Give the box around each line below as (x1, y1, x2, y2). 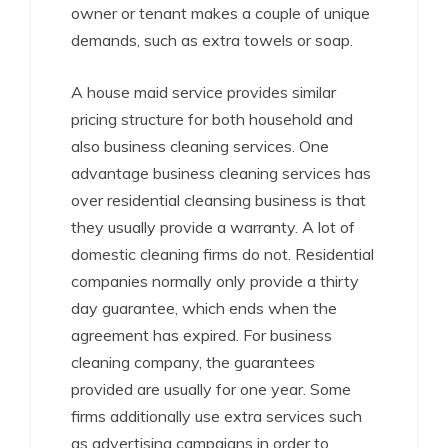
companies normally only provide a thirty (71, 271, 359, 291)
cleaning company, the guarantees (71, 352, 315, 372)
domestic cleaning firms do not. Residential (71, 244, 374, 264)
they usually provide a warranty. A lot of (71, 217, 355, 237)
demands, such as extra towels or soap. (71, 30, 353, 50)
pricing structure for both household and (71, 109, 353, 129)
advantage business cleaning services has (71, 163, 371, 183)
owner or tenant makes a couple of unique (71, 3, 370, 23)
